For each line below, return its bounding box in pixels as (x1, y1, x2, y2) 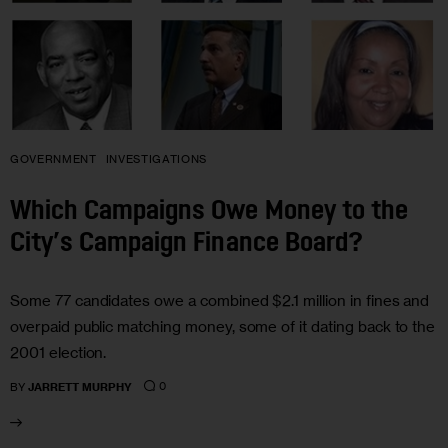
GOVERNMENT (10, 151, 97, 166)
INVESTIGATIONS (105, 151, 208, 166)
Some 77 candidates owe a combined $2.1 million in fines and (10, 290, 430, 310)
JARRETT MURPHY (28, 379, 133, 394)
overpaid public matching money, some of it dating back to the (10, 316, 436, 336)
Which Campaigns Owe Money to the (10, 199, 408, 227)
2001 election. (10, 342, 107, 362)
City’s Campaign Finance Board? (10, 231, 363, 259)
